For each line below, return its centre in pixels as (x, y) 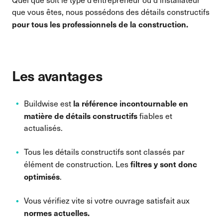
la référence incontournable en (131, 103)
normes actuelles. (57, 213)
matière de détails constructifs (81, 115)
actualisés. (44, 128)
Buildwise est (49, 103)
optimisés (42, 176)
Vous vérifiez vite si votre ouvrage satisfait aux (107, 200)
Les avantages (57, 75)
